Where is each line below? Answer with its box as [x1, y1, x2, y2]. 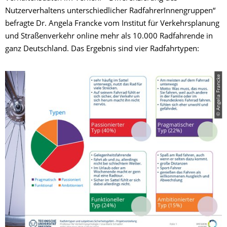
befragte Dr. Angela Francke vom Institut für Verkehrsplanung [5, 20, 219, 28]
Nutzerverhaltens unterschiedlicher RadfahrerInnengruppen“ [5, 8, 215, 16]
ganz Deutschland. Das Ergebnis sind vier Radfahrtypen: [5, 46, 199, 54]
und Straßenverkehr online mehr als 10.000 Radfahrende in [5, 33, 213, 41]
